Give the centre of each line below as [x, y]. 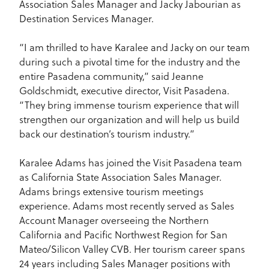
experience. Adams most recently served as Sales [127, 206]
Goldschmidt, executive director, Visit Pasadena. [124, 91]
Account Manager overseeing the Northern [114, 220]
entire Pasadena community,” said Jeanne [111, 76]
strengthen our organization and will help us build [129, 119]
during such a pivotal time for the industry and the [130, 62]
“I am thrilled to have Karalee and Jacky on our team [134, 47]
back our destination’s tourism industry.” [107, 134]
